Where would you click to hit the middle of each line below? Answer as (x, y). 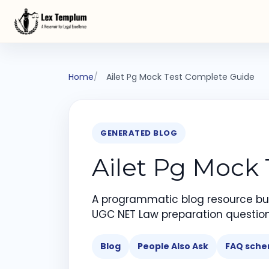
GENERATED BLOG (139, 133)
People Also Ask (173, 246)
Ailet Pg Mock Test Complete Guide (180, 77)
